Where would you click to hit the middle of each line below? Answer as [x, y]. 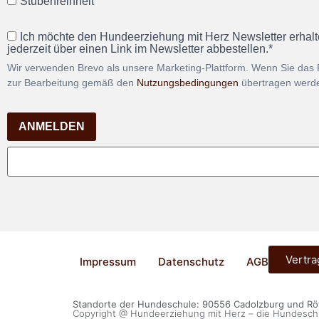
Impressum [108, 262]
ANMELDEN [52, 126]
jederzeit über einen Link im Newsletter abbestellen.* [140, 49]
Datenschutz [191, 262]
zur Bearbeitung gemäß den [72, 83]
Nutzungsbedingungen [188, 83]
